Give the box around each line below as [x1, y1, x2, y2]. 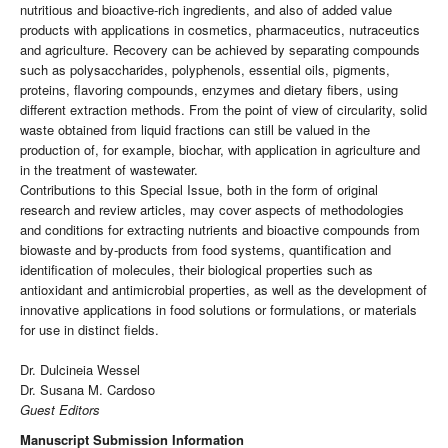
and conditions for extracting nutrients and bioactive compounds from [20, 220, 420, 240]
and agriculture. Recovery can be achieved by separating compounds [20, 40, 420, 60]
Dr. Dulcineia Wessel [20, 360, 140, 380]
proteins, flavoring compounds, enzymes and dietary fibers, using [20, 80, 398, 100]
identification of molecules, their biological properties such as [20, 260, 373, 280]
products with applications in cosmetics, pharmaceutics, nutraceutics [20, 20, 420, 40]
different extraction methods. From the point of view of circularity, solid [20, 100, 427, 120]
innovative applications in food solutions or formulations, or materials [20, 300, 417, 320]
